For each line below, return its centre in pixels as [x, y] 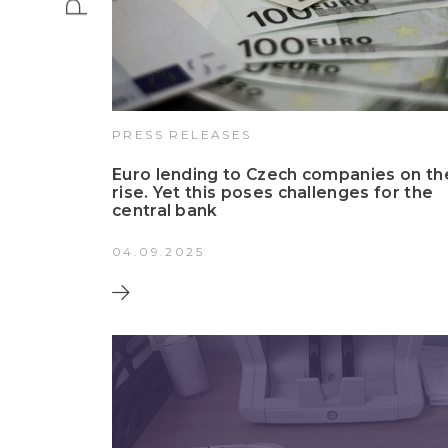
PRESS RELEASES [182, 135]
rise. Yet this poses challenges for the [273, 193]
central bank [165, 211]
